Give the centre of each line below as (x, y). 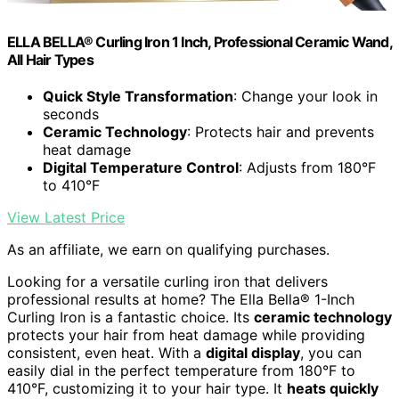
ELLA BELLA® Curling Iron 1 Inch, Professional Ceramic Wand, (199, 41)
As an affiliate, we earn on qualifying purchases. (168, 250)
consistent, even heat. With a (106, 353)
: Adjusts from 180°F (307, 168)
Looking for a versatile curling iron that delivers (167, 282)
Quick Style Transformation (138, 97)
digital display (253, 353)
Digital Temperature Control (141, 168)
